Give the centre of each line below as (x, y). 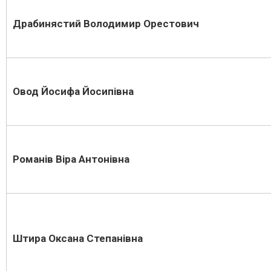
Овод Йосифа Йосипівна (73, 91)
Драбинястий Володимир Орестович (131, 24)
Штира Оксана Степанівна (78, 238)
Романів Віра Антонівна (71, 159)
